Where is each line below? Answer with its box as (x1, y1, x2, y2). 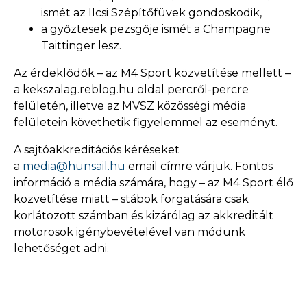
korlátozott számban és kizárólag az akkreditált (14, 209, 273, 222)
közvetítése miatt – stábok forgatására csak (14, 193, 249, 206)
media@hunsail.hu (23, 160, 125, 173)
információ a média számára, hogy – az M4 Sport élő (14, 176, 293, 189)
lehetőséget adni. (14, 242, 109, 255)
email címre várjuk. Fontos (125, 160, 273, 173)
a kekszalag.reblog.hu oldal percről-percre (14, 83, 249, 96)
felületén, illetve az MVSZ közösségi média (14, 99, 246, 112)
